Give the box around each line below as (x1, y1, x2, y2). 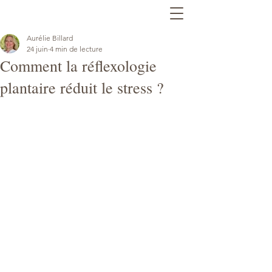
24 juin (27, 44, 48, 53)
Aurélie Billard (27, 33, 73, 42)
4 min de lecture (50, 44, 103, 53)
